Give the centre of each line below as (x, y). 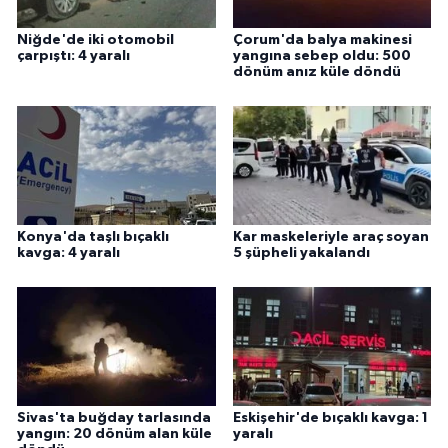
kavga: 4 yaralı (68, 253)
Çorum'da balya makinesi (322, 40)
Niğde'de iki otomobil (95, 40)
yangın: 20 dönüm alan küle (114, 433)
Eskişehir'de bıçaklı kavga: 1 (330, 417)
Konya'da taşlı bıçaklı (93, 237)
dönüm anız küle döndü (316, 72)
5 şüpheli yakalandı (301, 253)
